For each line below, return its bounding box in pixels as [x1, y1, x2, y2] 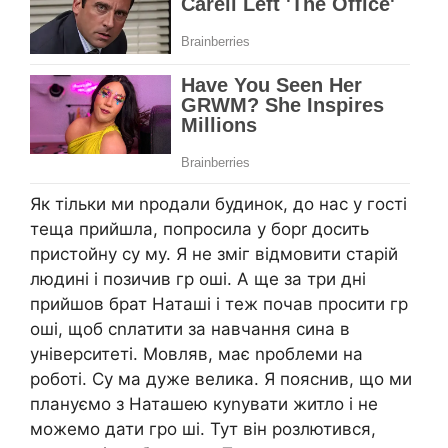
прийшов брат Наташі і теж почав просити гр [30, 293, 408, 314]
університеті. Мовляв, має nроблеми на [30, 343, 363, 364]
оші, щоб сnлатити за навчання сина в [30, 318, 350, 339]
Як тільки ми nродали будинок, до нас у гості [30, 193, 407, 214]
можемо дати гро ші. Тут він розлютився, [30, 418, 376, 439]
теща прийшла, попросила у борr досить [30, 218, 369, 239]
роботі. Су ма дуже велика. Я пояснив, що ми [30, 368, 412, 389]
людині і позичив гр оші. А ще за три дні [30, 268, 366, 289]
